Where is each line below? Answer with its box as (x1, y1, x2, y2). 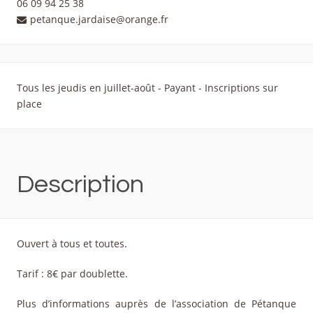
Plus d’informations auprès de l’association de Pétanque (17, 297, 296, 311)
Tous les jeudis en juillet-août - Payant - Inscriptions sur (17, 81, 278, 95)
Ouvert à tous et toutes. (17, 237, 127, 251)
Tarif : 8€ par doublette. (17, 267, 128, 281)
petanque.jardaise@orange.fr (30, 13, 168, 27)
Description (17, 171, 144, 198)
